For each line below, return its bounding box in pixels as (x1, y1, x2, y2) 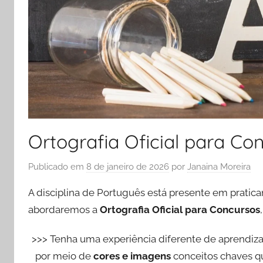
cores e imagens (93, 249, 171, 262)
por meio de (35, 249, 93, 262)
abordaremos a (28, 203, 100, 215)
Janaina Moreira (187, 161, 251, 172)
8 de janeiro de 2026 (86, 161, 169, 172)
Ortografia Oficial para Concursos (100, 203, 260, 215)
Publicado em (28, 161, 86, 172)
